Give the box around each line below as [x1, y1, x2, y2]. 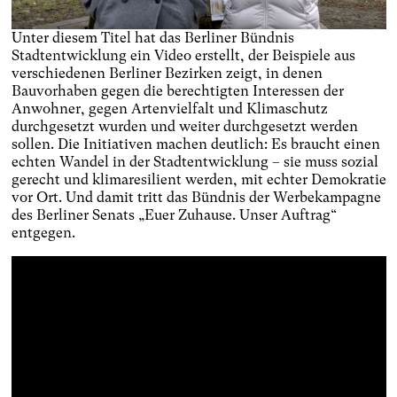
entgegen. [11, 223, 75, 241]
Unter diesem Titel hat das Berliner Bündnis [11, 28, 294, 46]
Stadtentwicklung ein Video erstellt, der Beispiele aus [11, 46, 355, 64]
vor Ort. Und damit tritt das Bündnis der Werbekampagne [11, 188, 381, 206]
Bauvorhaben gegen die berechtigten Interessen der [11, 82, 344, 99]
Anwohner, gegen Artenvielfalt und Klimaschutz [11, 99, 328, 117]
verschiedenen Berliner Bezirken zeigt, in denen [11, 64, 323, 82]
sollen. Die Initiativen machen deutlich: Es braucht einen [11, 135, 380, 152]
